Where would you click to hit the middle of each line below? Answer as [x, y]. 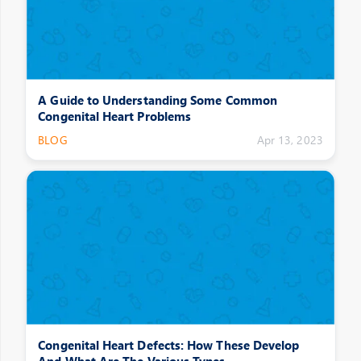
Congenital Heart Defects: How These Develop [169, 344]
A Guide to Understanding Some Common [158, 100]
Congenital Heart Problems [115, 116]
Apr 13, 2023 [290, 140]
